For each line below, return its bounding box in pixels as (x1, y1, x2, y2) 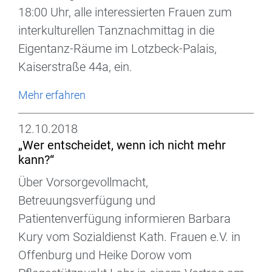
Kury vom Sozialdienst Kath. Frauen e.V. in (18, 229, 240, 245)
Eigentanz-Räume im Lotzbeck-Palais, (18, 41, 217, 56)
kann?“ (18, 152, 54, 168)
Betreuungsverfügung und (18, 193, 155, 208)
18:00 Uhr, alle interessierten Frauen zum (18, 5, 232, 20)
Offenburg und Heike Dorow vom (18, 248, 192, 263)
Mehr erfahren (18, 89, 86, 102)
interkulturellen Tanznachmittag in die (18, 23, 214, 38)
